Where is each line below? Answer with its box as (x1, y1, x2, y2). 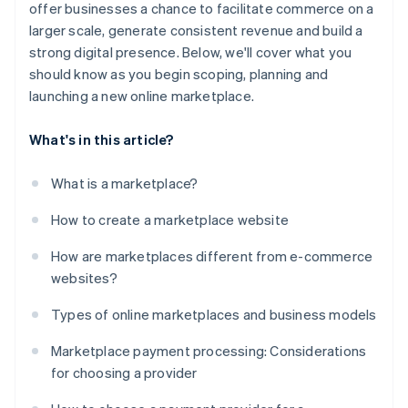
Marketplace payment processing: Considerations (51, 342, 367, 361)
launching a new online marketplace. (29, 87, 254, 106)
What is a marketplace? (51, 174, 199, 193)
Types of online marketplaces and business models (51, 305, 377, 324)
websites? (51, 269, 117, 288)
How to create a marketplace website (51, 210, 289, 229)
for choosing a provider (51, 363, 198, 382)
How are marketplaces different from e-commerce (51, 247, 373, 266)
